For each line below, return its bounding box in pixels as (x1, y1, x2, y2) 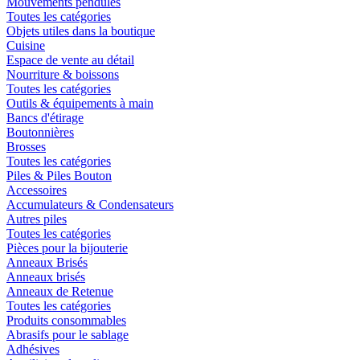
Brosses (6, 139, 46, 153)
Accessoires (6, 182, 67, 197)
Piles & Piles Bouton (6, 168, 112, 182)
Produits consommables (6, 313, 126, 327)
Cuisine (6, 38, 45, 52)
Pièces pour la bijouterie (6, 240, 128, 255)
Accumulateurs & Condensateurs (6, 197, 174, 211)
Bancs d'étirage (6, 110, 84, 125)
